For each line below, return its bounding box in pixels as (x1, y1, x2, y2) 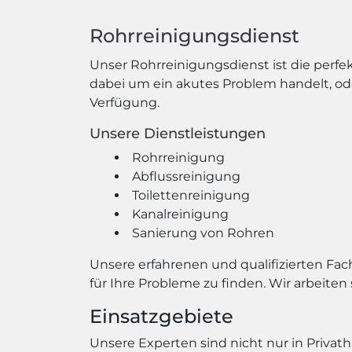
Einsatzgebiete (90, 305, 233, 328)
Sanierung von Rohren (132, 225, 274, 240)
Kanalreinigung (132, 207, 229, 222)
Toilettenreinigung (132, 188, 250, 203)
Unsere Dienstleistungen (90, 125, 266, 142)
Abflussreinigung (132, 169, 240, 184)
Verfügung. (90, 95, 159, 110)
